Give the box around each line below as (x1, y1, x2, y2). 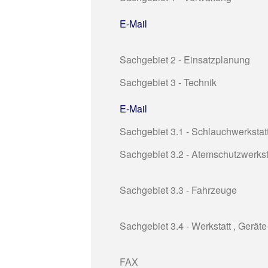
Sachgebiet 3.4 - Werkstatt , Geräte (120, 218, 267, 233)
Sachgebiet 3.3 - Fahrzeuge (120, 182, 237, 197)
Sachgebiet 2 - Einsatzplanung (120, 52, 250, 66)
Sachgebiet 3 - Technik (120, 75, 217, 89)
